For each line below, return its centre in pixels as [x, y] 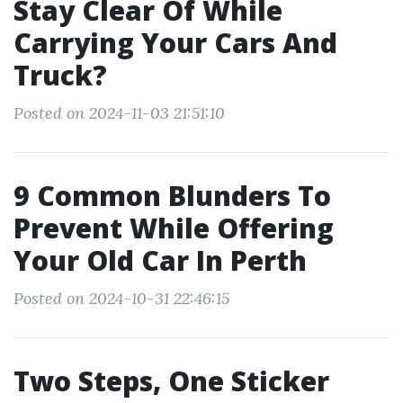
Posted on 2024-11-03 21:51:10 [119, 113]
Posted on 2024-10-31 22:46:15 [121, 298]
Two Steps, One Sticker [171, 381]
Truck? [60, 75]
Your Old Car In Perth [160, 260]
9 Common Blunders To [172, 196]
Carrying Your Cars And [175, 43]
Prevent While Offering [174, 228]
